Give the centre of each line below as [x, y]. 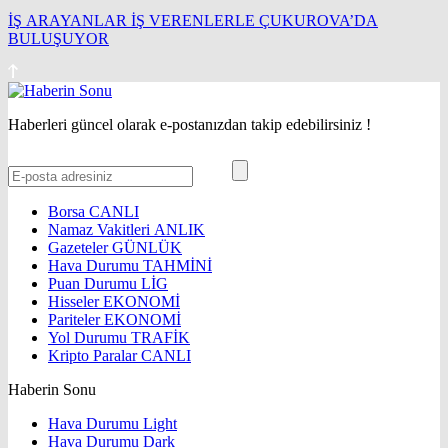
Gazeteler [80, 248]
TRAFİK [160, 338]
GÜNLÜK [147, 248]
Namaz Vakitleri [101, 230]
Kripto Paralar [94, 356]
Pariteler [76, 320]
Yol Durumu [89, 338]
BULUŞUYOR [58, 39]
